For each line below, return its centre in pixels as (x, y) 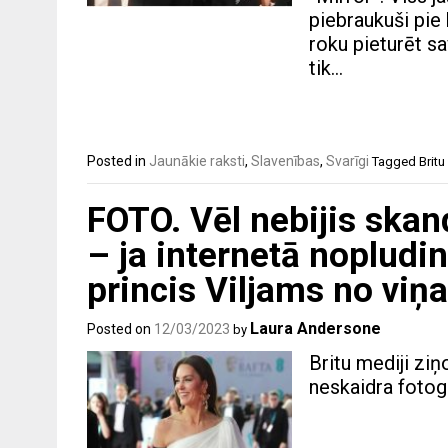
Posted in (118, 160)
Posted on (120, 329)
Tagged (395, 161)
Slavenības (285, 160)
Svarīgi (347, 160)
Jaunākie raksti (197, 160)
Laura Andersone (315, 329)
